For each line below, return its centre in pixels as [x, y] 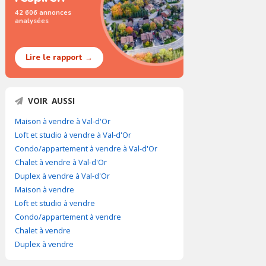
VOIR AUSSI [51, 101]
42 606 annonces [43, 12]
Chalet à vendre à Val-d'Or [61, 162]
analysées [32, 21]
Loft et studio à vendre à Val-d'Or [73, 135]
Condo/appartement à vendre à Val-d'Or [86, 148]
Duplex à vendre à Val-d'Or [62, 176]
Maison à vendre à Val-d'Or [63, 121]
